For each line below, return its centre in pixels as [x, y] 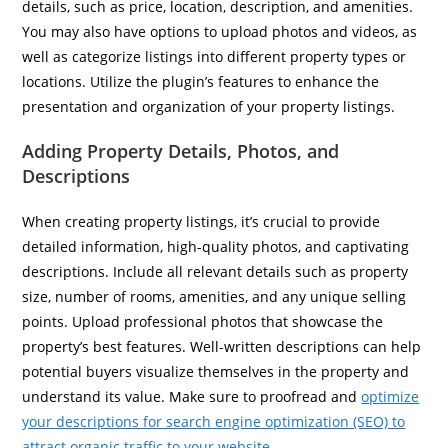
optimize [390, 396]
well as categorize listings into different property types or [214, 56]
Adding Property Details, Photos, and [181, 151]
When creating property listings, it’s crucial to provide [201, 221]
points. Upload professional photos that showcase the [203, 321]
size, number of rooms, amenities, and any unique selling [214, 296]
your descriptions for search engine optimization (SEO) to [214, 421]
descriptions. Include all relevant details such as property [215, 271]
